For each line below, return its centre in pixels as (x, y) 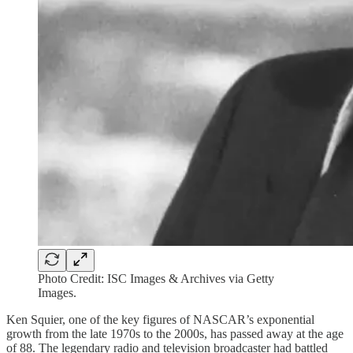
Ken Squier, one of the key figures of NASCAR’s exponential (160, 319)
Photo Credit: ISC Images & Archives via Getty (156, 278)
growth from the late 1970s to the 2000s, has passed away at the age (175, 333)
